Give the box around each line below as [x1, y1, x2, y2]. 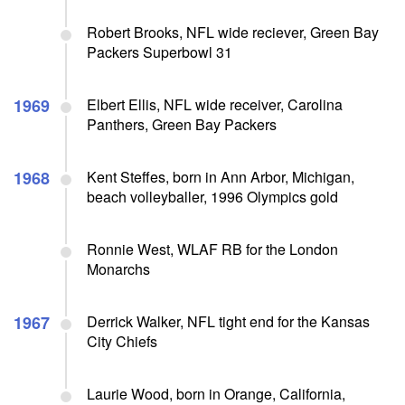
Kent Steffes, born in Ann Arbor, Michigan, [87, 165, 354, 187]
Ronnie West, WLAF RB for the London [87, 238, 338, 259]
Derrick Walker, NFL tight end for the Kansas [87, 310, 370, 332]
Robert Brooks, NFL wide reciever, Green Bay [87, 21, 379, 42]
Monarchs [87, 258, 150, 279]
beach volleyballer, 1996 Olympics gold [87, 185, 338, 207]
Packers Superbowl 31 [87, 41, 232, 62]
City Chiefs [87, 330, 157, 352]
